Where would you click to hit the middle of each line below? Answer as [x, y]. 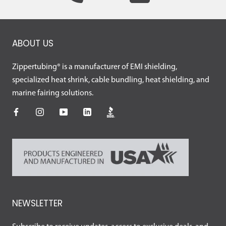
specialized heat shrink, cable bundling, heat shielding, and [111, 80]
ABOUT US [33, 44]
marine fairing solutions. [53, 94]
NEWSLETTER [37, 203]
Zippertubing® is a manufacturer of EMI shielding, [95, 67]
